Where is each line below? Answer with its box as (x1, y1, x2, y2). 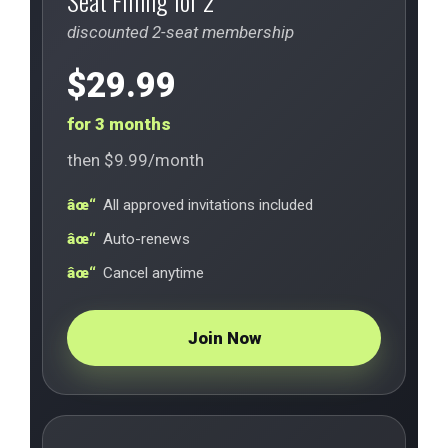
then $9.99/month (67, 150, 204, 170)
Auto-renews (103, 230, 190, 248)
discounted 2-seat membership (67, 22, 294, 42)
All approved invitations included (103, 196, 313, 214)
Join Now (187, 328, 261, 348)
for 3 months (67, 114, 171, 134)
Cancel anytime (103, 264, 204, 282)
